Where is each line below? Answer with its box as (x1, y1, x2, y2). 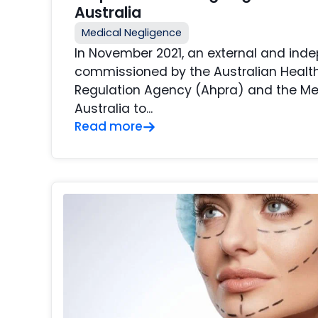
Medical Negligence (82, 26, 182, 40)
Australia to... (75, 100, 153, 118)
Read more (75, 118, 143, 136)
